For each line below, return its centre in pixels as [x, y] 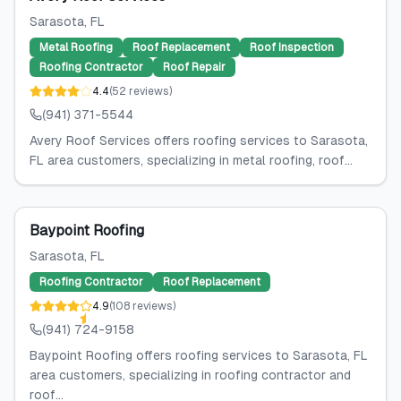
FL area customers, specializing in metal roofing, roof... [191, 160]
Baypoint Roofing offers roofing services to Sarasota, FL [199, 355]
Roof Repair [194, 67]
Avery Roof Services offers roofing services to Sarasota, [199, 141]
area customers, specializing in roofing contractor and [190, 375]
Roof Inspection [292, 47]
